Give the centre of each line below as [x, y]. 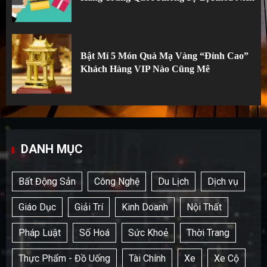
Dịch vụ [223, 181]
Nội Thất [204, 207]
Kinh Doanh [145, 207]
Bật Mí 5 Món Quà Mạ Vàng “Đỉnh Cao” [164, 55]
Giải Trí [89, 207]
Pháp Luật [40, 232]
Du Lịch [173, 181]
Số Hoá [94, 232]
